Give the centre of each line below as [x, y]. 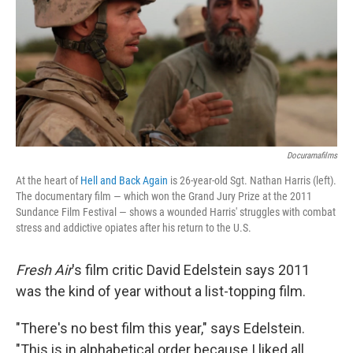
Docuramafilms [312, 156]
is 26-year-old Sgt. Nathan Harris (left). [252, 181]
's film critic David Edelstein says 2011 [191, 270]
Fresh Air [44, 270]
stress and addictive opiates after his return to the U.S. [134, 228]
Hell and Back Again [124, 181]
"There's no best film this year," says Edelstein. [160, 329]
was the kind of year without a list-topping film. [161, 292]
